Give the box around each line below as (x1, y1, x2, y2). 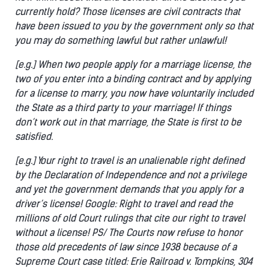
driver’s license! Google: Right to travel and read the (15, 198, 233, 210)
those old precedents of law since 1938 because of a (15, 241, 237, 253)
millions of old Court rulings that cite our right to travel (15, 213, 245, 224)
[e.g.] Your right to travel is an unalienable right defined (15, 155, 244, 166)
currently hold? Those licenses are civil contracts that (15, 6, 240, 17)
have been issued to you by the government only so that (15, 20, 253, 32)
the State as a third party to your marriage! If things (15, 102, 231, 113)
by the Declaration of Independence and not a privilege (15, 169, 247, 181)
